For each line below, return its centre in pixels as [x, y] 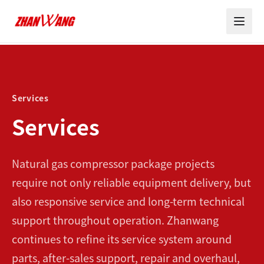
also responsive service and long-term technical [128, 201]
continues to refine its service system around [122, 239]
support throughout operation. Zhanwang [115, 220]
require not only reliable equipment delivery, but [131, 182]
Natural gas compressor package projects [113, 163]
